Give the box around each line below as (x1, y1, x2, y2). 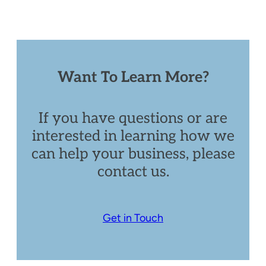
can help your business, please (31, 144, 235, 163)
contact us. (97, 162, 169, 180)
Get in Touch (103, 211, 163, 224)
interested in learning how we (31, 126, 235, 145)
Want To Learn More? (57, 68, 209, 86)
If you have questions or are (39, 109, 227, 127)
